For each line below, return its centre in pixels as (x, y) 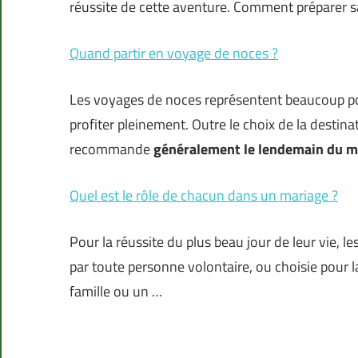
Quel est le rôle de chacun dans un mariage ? (204, 196)
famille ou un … (116, 292)
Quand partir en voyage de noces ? (174, 54)
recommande (111, 149)
